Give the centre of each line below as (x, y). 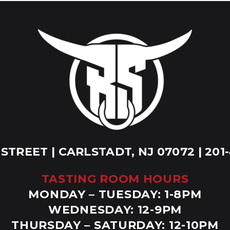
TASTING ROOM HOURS (115, 179)
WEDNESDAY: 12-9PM (115, 210)
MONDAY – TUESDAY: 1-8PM (115, 194)
